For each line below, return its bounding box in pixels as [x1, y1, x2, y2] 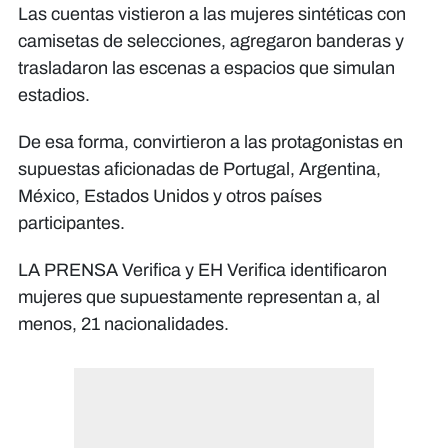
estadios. [18, 84, 90, 105]
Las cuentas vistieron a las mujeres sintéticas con [18, 3, 406, 24]
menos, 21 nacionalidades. [18, 313, 229, 334]
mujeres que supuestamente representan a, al [18, 286, 380, 307]
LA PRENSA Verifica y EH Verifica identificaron [18, 259, 387, 280]
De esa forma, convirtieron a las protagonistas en [18, 131, 403, 152]
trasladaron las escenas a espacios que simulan [18, 57, 395, 78]
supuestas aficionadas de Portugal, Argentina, [18, 158, 381, 179]
